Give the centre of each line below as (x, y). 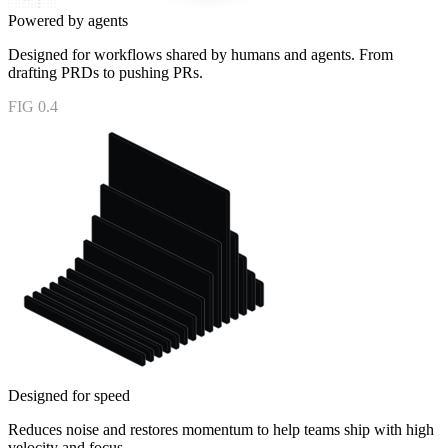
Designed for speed (69, 395)
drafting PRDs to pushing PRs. (105, 72)
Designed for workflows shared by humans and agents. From (200, 54)
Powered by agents (68, 20)
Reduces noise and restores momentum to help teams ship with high (221, 429)
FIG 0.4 (33, 106)
